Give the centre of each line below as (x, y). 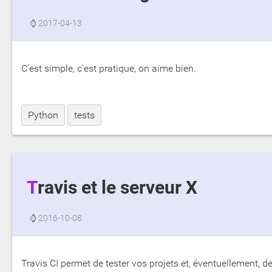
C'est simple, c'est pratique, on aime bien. (109, 68)
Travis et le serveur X (117, 188)
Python (43, 115)
